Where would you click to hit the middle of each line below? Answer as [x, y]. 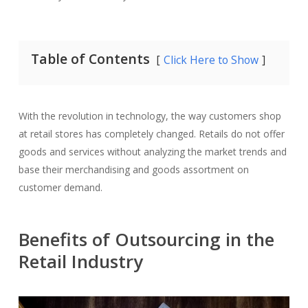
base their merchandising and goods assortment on [133, 169]
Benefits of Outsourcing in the [146, 239]
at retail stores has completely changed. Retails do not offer [151, 133]
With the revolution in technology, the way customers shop [150, 115]
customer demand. [60, 187]
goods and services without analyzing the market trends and [152, 151]
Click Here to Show [211, 59]
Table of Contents [90, 58]
